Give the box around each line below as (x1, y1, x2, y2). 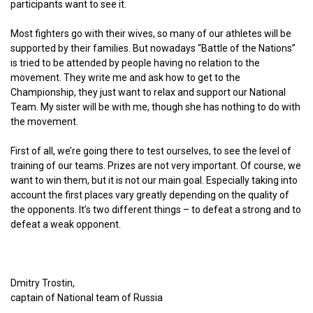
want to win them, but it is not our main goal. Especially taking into (10, 174, 298, 186)
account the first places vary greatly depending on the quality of (10, 189, 289, 201)
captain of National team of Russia (10, 291, 163, 303)
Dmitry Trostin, (10, 277, 75, 289)
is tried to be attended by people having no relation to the (10, 57, 260, 68)
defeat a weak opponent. (10, 218, 121, 230)
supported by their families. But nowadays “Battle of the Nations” (10, 42, 296, 54)
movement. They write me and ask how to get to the (10, 71, 240, 83)
